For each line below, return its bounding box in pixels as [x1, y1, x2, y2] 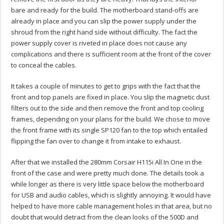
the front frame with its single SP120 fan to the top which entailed [11, 125, 208, 135]
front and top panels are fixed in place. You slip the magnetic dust [11, 92, 210, 102]
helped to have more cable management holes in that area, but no [11, 201, 212, 211]
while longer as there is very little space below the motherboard [11, 179, 204, 189]
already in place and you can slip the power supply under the [11, 16, 197, 26]
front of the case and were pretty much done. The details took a [11, 168, 204, 178]
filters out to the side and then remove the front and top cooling [11, 103, 204, 113]
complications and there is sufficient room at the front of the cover [11, 49, 211, 59]
